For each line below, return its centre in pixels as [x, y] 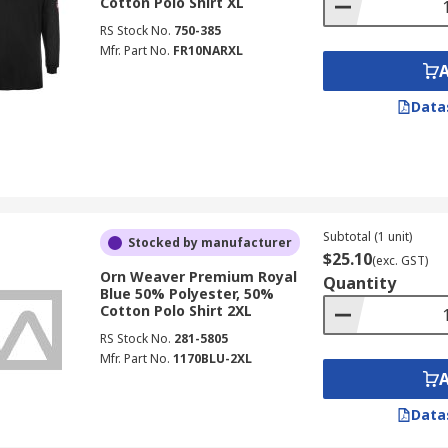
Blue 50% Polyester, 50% [186, 293]
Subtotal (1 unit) [367, 236]
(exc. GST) [399, 260]
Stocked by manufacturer [209, 242]
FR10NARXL [207, 50]
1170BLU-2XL [212, 358]
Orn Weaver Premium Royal [198, 276]
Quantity [359, 283]
